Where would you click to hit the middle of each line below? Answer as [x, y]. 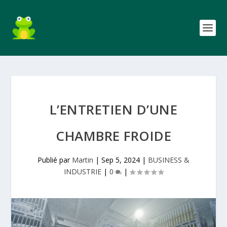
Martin [83, 160]
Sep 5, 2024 [121, 160]
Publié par [55, 160]
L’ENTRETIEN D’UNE [113, 109]
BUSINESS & [169, 160]
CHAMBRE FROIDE [113, 136]
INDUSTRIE [83, 172]
